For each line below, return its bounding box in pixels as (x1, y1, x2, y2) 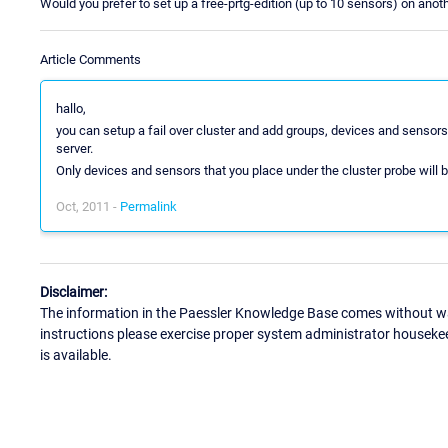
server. (56, 140, 93, 156)
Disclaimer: (40, 284, 107, 301)
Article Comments (40, 51, 141, 67)
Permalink (120, 198, 177, 214)
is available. (40, 347, 112, 364)
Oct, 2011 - (56, 198, 120, 214)
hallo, (56, 100, 86, 116)
